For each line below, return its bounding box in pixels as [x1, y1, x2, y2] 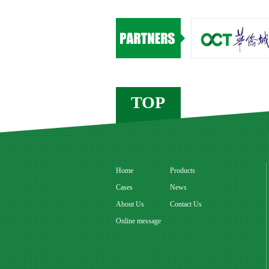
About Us [115, 200, 144, 208]
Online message [115, 217, 161, 225]
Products [169, 166, 195, 175]
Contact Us [169, 200, 202, 208]
